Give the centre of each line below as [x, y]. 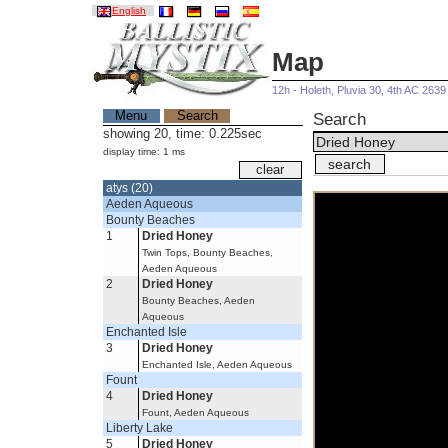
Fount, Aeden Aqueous [196, 413]
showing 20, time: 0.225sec [182, 133]
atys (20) [130, 188]
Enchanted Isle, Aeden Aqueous [217, 365]
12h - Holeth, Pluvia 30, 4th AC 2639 [359, 90]
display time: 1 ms [143, 151]
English [129, 11]
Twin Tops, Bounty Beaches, [208, 253]
